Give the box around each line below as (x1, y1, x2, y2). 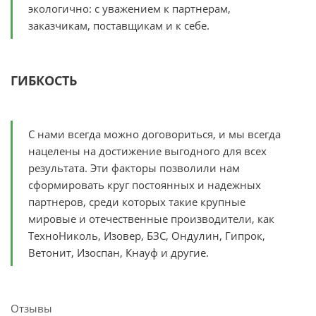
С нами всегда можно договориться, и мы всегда (28, 127, 281, 142)
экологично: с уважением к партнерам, (28, 1, 231, 16)
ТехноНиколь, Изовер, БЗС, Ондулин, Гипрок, (28, 229, 265, 243)
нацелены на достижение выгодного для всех (28, 144, 267, 159)
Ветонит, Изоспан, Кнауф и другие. (28, 245, 209, 260)
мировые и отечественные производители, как (28, 212, 274, 226)
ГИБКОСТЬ (11, 72, 77, 90)
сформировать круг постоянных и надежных (28, 178, 261, 193)
